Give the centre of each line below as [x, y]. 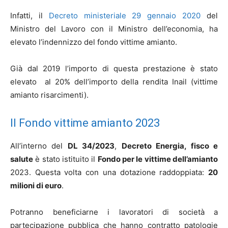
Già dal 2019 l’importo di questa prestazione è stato [114, 68]
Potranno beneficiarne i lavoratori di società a [114, 212]
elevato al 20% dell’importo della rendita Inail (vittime [114, 82]
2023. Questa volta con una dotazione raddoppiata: [109, 172]
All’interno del [39, 146]
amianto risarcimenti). [49, 95]
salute [22, 159]
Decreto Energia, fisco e [170, 146]
